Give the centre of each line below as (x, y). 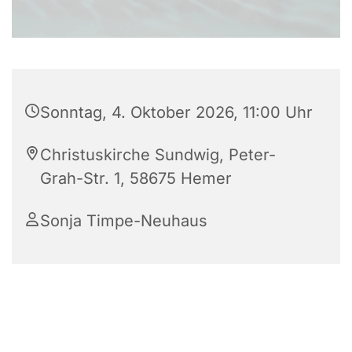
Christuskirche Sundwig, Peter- (158, 155)
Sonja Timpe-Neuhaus (124, 221)
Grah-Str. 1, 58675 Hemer (136, 179)
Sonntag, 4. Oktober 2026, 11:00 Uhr (176, 113)
